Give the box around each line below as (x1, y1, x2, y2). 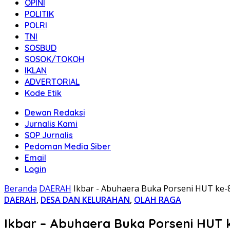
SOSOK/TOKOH (25, 54, 84, 64)
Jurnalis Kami (25, 119, 78, 129)
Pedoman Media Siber (25, 141, 111, 151)
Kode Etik (25, 88, 62, 98)
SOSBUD (25, 43, 56, 53)
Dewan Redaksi (25, 107, 85, 118)
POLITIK (25, 9, 54, 19)
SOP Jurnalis (25, 130, 73, 140)
